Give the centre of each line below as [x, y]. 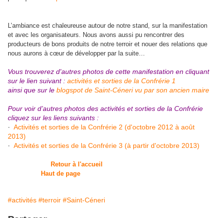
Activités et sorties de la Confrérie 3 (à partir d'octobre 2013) [107, 145]
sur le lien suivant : [37, 81]
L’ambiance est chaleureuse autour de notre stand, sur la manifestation [108, 26]
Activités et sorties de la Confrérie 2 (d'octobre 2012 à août [104, 127]
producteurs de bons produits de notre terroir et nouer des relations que [108, 44]
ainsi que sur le [32, 90]
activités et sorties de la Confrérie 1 [121, 81]
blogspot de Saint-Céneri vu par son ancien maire [133, 90]
